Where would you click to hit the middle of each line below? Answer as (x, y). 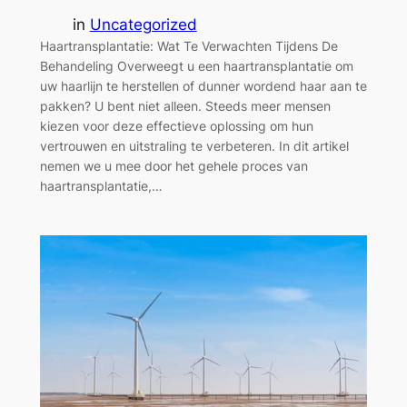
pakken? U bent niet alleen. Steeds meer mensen (185, 105)
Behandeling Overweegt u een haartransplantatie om (196, 65)
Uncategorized (143, 24)
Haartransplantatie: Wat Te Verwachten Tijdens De (189, 45)
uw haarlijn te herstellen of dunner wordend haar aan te (203, 85)
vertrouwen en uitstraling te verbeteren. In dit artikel (194, 145)
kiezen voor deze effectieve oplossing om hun (176, 125)
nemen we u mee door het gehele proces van (174, 165)
